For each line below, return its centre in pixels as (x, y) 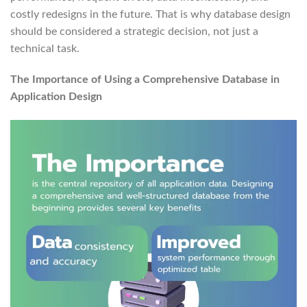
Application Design (56, 97)
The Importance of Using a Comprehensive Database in (145, 80)
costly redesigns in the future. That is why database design (150, 14)
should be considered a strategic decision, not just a (134, 31)
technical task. (45, 48)
